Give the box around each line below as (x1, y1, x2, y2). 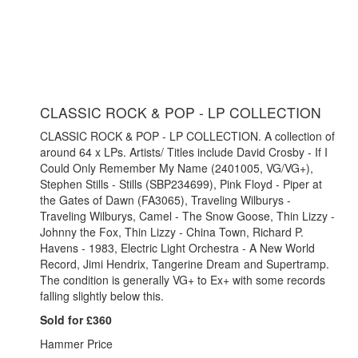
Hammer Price (40, 336, 113, 352)
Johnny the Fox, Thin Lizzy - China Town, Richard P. (40, 224, 304, 241)
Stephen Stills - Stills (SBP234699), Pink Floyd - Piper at (40, 176, 322, 193)
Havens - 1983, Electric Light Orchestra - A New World (40, 240, 315, 257)
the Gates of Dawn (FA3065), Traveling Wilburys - (40, 192, 291, 209)
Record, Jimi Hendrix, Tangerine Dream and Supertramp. (40, 256, 329, 272)
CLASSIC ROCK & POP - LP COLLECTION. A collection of (40, 128, 335, 145)
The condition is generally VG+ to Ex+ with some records (40, 272, 325, 288)
